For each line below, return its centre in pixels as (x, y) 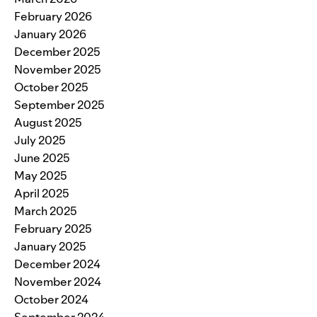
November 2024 (58, 282)
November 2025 (58, 70)
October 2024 (51, 300)
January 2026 (50, 34)
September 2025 (59, 105)
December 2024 (57, 264)
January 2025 (50, 247)
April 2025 (42, 194)
